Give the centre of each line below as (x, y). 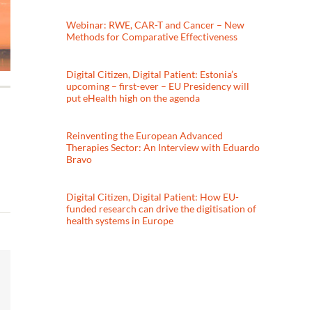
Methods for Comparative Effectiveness (152, 36)
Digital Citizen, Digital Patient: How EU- (153, 197)
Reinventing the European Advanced (145, 136)
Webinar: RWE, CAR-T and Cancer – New (156, 24)
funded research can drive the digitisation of (162, 209)
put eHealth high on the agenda (133, 98)
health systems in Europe (120, 221)
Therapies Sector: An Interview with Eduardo (163, 148)
